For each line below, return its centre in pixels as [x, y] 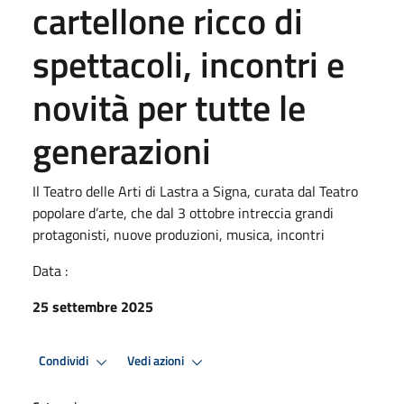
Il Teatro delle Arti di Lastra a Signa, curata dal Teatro [195, 191]
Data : [50, 270]
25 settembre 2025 [93, 306]
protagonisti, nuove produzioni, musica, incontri [179, 234]
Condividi [65, 361]
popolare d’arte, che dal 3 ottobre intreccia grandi [183, 212]
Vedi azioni [157, 361]
